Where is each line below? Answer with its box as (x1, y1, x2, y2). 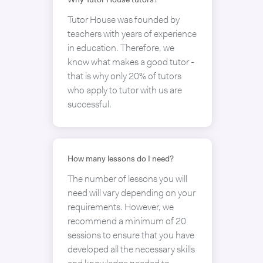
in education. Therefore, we (67, 44, 174, 53)
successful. (67, 100, 112, 110)
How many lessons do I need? (67, 155, 174, 164)
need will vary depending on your (67, 189, 195, 198)
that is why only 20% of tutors (67, 72, 181, 82)
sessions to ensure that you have (67, 231, 194, 241)
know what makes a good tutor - (67, 58, 194, 68)
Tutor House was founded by (67, 16, 180, 25)
